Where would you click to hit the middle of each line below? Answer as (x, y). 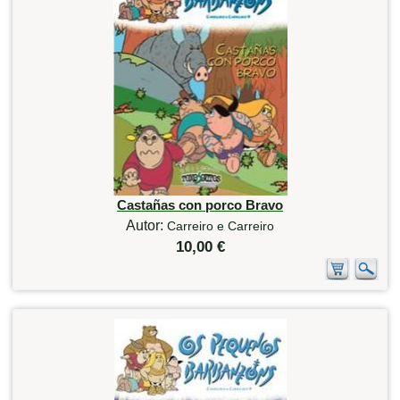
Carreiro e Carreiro (221, 225)
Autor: (146, 225)
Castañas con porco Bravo (200, 204)
